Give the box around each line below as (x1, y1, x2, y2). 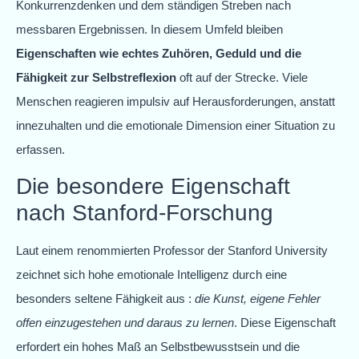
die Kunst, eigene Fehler (195, 292, 321, 306)
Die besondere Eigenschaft (16, 174, 290, 200)
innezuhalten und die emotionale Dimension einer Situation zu (16, 118, 335, 132)
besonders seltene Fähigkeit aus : (16, 292, 195, 306)
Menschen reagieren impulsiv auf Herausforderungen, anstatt (16, 94, 335, 108)
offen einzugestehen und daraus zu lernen (16, 316, 234, 330)
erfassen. (16, 142, 65, 156)
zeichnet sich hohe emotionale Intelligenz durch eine (16, 268, 287, 282)
